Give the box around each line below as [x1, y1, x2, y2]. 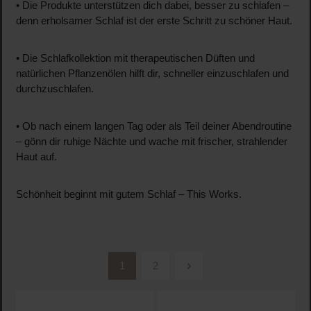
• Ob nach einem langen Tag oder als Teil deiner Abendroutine [15, 121, 292, 133]
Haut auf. [15, 151, 57, 163]
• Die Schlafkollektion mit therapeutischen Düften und [15, 53, 255, 65]
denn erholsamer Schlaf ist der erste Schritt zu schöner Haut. [15, 15, 292, 27]
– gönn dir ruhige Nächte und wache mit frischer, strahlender [15, 136, 287, 148]
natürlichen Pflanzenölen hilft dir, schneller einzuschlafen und [15, 68, 289, 80]
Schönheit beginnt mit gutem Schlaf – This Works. [15, 189, 242, 201]
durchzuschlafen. [15, 83, 94, 95]
